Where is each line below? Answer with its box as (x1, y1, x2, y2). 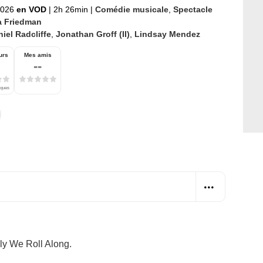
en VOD (16, 4, 49, 14)
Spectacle (173, 4, 213, 14)
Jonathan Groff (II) (56, 29, 130, 39)
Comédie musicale (95, 4, 168, 14)
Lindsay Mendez (134, 29, 200, 39)
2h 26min (51, 4, 90, 14)
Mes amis (23, 51, 52, 58)
